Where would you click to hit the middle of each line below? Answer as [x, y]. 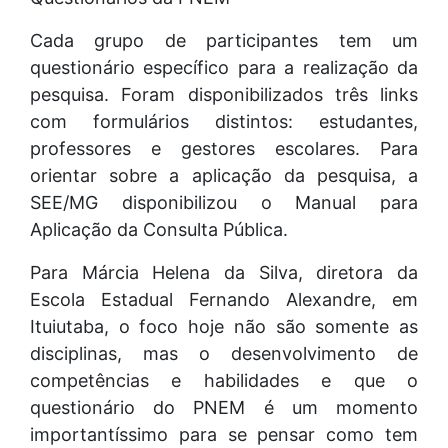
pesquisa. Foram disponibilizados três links [224, 94]
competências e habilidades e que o [224, 380]
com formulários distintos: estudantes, [224, 121]
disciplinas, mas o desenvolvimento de [224, 353]
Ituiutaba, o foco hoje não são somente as [224, 326]
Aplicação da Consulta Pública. [159, 229]
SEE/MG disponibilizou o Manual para [224, 202]
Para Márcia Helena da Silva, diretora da [224, 272]
